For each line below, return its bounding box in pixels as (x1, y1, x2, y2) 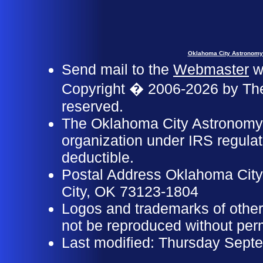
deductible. (62, 149, 134, 166)
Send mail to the (62, 61, 173, 77)
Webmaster (173, 61, 249, 77)
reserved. (62, 98, 123, 114)
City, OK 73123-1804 (62, 183, 198, 200)
